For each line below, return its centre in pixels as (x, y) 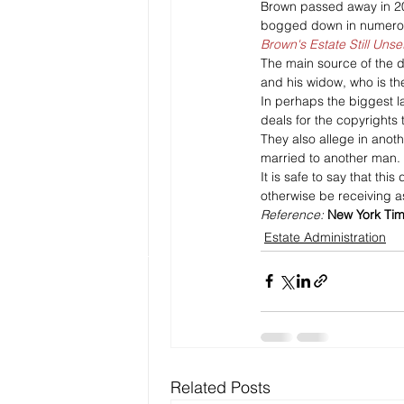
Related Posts (220, 387)
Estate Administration (325, 237)
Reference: (294, 214)
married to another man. (331, 157)
